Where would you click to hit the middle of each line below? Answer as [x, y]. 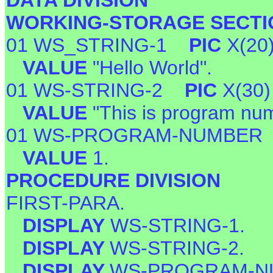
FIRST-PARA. [66, 203]
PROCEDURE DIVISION [113, 181]
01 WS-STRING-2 [95, 90]
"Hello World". [152, 68]
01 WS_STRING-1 [97, 45]
